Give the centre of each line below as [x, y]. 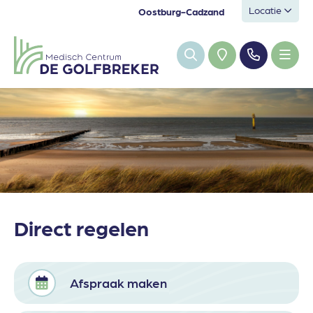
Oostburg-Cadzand [181, 11]
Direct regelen [81, 227]
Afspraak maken [118, 283]
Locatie [266, 10]
